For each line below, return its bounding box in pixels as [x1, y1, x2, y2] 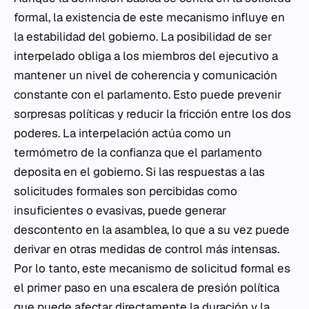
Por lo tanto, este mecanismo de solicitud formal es [14, 261, 290, 277]
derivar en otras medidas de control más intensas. [14, 241, 279, 257]
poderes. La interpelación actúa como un [14, 126, 231, 141]
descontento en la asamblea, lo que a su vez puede [14, 222, 290, 238]
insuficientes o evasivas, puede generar [14, 203, 226, 219]
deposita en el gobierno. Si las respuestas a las [14, 164, 265, 180]
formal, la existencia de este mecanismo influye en [14, 10, 285, 26]
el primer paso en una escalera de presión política [14, 280, 279, 296]
